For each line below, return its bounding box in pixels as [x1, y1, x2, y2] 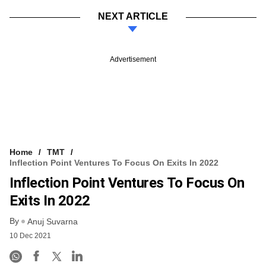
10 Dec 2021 [9, 232, 51, 240]
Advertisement [110, 55, 156, 64]
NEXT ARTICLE [98, 11, 168, 21]
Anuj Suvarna [27, 217, 78, 227]
